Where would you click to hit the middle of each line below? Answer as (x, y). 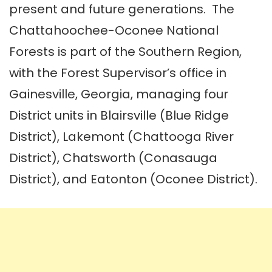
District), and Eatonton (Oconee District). (133, 179)
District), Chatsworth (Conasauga (113, 158)
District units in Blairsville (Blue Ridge (119, 116)
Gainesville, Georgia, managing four (119, 94)
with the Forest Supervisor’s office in (118, 73)
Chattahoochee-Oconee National (114, 31)
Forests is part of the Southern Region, (125, 52)
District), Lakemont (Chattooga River (121, 137)
